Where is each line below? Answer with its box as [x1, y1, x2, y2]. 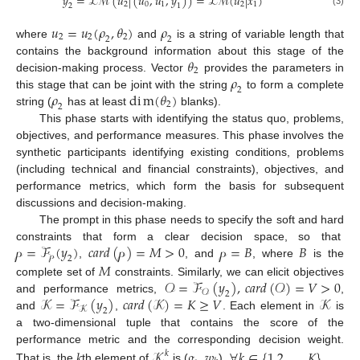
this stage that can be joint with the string [16, 77, 231, 91]
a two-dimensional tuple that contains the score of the [16, 316, 344, 329]
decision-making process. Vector [16, 60, 188, 74]
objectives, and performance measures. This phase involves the [16, 128, 344, 141]
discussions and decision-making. [16, 195, 186, 209]
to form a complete [243, 77, 345, 91]
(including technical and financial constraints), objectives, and [16, 162, 344, 175]
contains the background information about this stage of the [16, 43, 344, 57]
